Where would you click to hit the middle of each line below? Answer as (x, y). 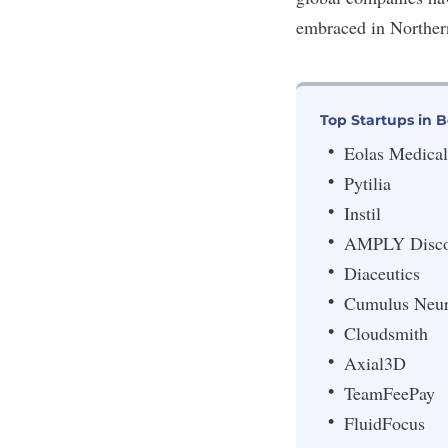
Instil (362, 212)
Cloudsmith (386, 332)
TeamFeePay (392, 392)
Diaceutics (382, 272)
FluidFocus (387, 422)
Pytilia (367, 182)
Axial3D (375, 362)
